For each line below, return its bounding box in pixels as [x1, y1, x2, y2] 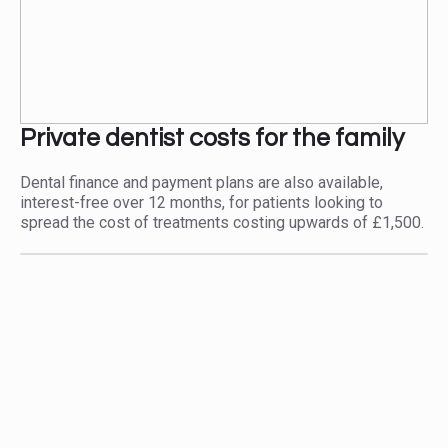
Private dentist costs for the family [20, 125, 404, 151]
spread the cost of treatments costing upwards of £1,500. [20, 213, 424, 232]
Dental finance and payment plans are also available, [20, 173, 383, 192]
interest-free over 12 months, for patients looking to [20, 193, 383, 212]
